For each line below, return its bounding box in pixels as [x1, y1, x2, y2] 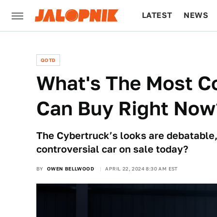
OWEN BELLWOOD [46, 166, 94, 171]
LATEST [142, 11, 172, 20]
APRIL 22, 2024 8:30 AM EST [105, 166, 178, 171]
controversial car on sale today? [36, 143, 188, 155]
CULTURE [142, 42, 179, 51]
